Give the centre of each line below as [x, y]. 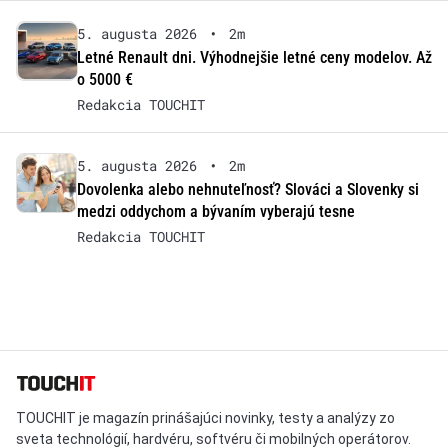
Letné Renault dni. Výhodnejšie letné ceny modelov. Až [254, 57]
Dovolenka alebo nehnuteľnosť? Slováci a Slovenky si [247, 189]
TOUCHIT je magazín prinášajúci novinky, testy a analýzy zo [205, 417]
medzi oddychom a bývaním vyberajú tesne [215, 211]
